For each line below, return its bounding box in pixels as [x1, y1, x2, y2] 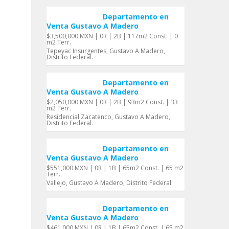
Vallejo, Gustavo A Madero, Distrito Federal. [47, 178, 173, 187]
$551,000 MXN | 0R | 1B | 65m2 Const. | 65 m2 [47, 164, 184, 172]
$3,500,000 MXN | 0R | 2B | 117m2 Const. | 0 [47, 32, 178, 40]
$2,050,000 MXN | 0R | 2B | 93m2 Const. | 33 [47, 98, 178, 106]
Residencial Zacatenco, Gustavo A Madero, [47, 112, 170, 121]
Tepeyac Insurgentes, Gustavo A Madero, [47, 47, 165, 55]
